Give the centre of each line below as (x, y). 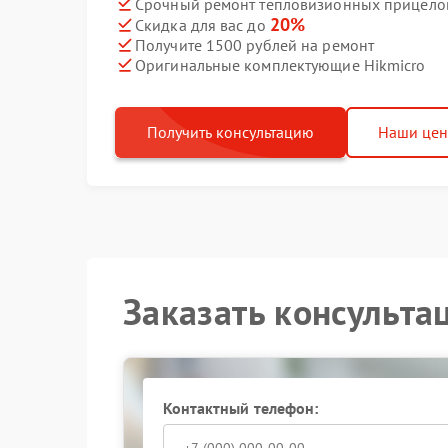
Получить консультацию (230, 132)
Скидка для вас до (202, 25)
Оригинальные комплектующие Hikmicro (280, 64)
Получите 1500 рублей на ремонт (254, 44)
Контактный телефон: (240, 408)
